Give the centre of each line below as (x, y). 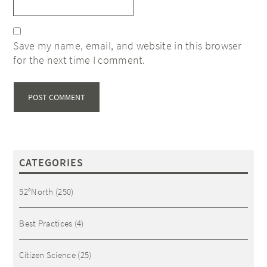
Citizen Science (47, 255)
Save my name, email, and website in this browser (128, 46)
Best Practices (46, 223)
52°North (36, 192)
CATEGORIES (52, 162)
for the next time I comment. (79, 60)
